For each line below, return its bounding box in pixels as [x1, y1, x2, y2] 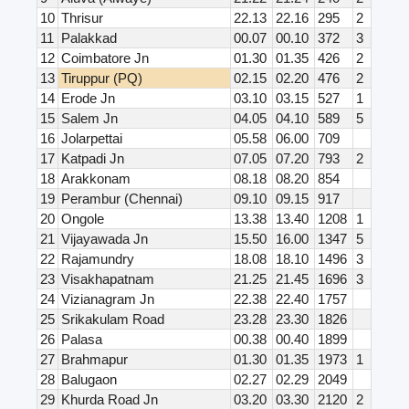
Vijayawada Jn [61, 231, 149, 247]
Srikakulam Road [61, 311, 165, 328]
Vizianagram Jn [61, 291, 155, 308]
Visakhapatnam [61, 271, 155, 288]
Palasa [61, 331, 103, 348]
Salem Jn [61, 110, 119, 127]
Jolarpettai [61, 131, 123, 147]
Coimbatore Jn [61, 50, 150, 67]
